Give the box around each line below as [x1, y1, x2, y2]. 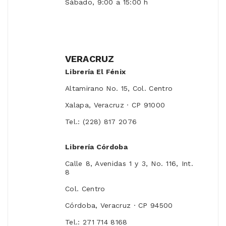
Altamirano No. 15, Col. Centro [65, 84, 173, 93]
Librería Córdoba [65, 143, 128, 151]
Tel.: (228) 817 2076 [65, 118, 137, 126]
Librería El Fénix [65, 68, 126, 76]
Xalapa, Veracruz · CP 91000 [65, 101, 165, 109]
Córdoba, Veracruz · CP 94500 [65, 201, 173, 210]
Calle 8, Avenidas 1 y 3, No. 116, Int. [65, 159, 193, 168]
